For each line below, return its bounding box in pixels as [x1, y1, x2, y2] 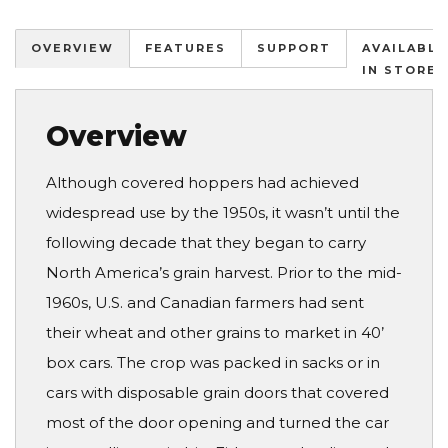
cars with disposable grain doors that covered [46, 382, 389, 402]
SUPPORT [257, 41, 331, 56]
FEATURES [145, 41, 226, 56]
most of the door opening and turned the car [46, 412, 389, 432]
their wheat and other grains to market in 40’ [46, 322, 384, 342]
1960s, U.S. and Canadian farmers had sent [46, 292, 364, 312]
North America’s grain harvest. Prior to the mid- [46, 262, 402, 282]
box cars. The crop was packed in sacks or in [46, 352, 380, 372]
